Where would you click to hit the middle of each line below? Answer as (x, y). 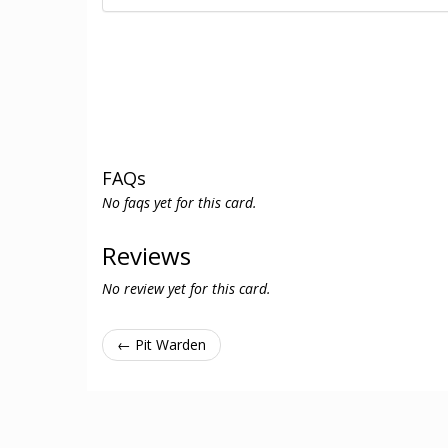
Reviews (146, 255)
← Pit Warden (161, 344)
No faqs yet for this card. (179, 202)
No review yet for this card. (186, 288)
